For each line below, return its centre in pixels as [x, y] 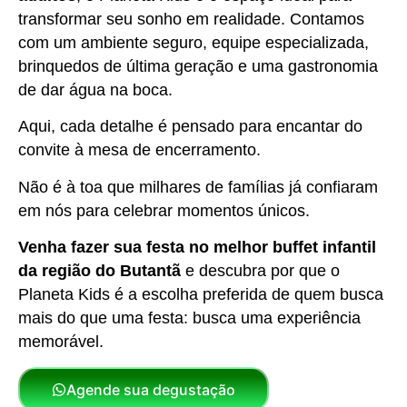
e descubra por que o [260, 271]
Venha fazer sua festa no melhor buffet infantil [197, 248]
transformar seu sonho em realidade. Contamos [191, 19]
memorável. [61, 342]
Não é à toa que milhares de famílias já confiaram [198, 187]
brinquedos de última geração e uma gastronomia [198, 66]
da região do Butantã [99, 271]
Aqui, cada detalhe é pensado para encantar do [190, 127]
